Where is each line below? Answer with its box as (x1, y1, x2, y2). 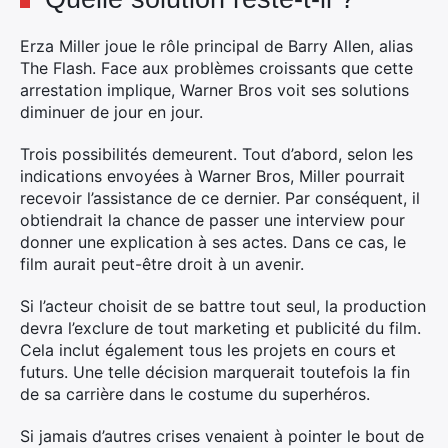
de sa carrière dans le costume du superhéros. (20, 384, 370, 405)
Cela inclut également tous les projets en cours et (20, 340, 396, 361)
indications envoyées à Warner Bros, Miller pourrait (20, 166, 405, 187)
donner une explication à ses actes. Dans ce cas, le (20, 232, 406, 253)
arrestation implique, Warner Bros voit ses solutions (20, 80, 409, 101)
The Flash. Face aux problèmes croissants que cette (20, 58, 413, 79)
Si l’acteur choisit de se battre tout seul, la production (20, 296, 426, 317)
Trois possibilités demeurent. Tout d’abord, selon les (20, 144, 413, 165)
